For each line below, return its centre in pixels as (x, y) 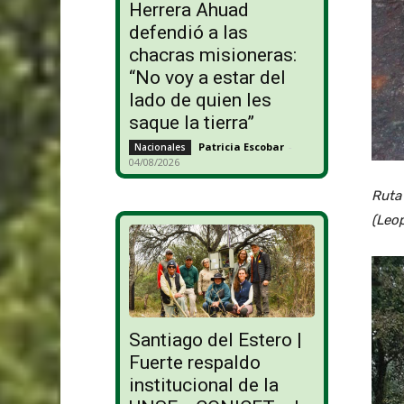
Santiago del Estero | (215, 340)
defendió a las (188, 33)
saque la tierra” (191, 123)
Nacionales (160, 147)
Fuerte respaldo (194, 363)
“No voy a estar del (207, 78)
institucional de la (203, 386)
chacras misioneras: (212, 55)
